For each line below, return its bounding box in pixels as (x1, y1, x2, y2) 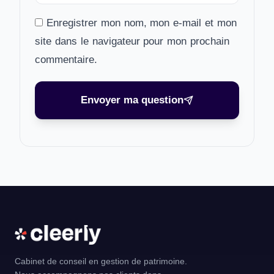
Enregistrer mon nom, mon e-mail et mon (46, 17, 237, 29)
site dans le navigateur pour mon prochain (35, 35, 230, 47)
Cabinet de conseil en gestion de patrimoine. (15, 256, 187, 266)
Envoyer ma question (81, 94, 183, 106)
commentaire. (35, 54, 97, 65)
